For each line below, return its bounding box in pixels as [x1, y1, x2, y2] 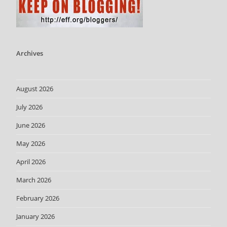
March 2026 [16, 175, 52, 184]
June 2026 [16, 120, 46, 130]
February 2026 [16, 193, 60, 203]
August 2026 [16, 84, 54, 93]
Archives [16, 48, 44, 58]
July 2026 [16, 102, 43, 111]
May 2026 [16, 138, 46, 148]
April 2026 [16, 157, 46, 166]
